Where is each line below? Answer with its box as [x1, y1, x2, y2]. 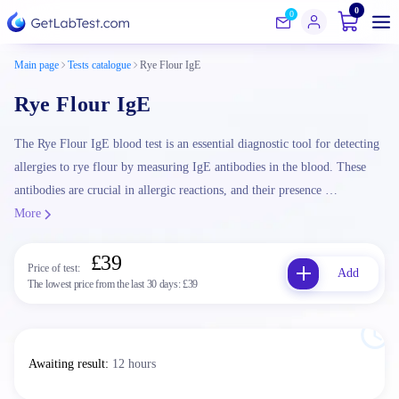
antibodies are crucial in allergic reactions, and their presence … [14, 183, 338, 197]
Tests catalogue [68, 59, 131, 71]
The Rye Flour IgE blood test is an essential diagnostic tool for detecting [14, 137, 379, 151]
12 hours [112, 357, 156, 370]
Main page [14, 59, 59, 71]
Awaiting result [28, 357, 105, 370]
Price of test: [28, 262, 80, 274]
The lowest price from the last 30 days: [28, 278, 183, 290]
